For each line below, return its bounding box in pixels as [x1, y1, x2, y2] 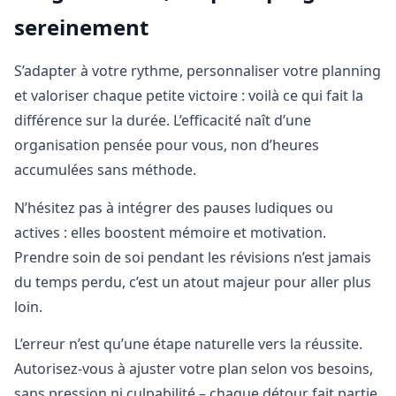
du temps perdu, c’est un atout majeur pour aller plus [14, 271, 371, 292]
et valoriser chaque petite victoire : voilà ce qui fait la [14, 86, 363, 106]
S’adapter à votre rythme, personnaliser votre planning [14, 61, 381, 81]
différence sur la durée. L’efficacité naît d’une [14, 110, 311, 131]
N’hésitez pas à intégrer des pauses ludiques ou [14, 197, 333, 217]
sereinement [14, 11, 148, 42]
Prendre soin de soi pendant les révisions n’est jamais [14, 247, 371, 267]
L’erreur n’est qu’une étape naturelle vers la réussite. [14, 333, 362, 354]
